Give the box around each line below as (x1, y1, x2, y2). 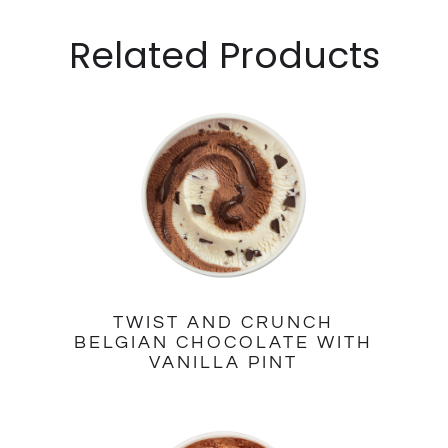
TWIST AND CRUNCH (113, 312, 335, 332)
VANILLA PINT (149, 352, 299, 372)
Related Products (68, 29, 380, 81)
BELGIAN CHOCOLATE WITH (74, 332, 374, 352)
